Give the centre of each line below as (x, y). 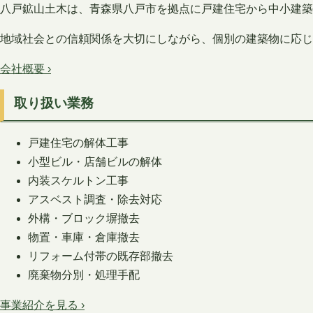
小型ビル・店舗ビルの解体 (95, 161)
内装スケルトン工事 (78, 180)
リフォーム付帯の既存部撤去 (101, 256)
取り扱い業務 (54, 103)
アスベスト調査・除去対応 (95, 199)
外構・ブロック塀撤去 (84, 218)
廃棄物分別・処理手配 (84, 275)
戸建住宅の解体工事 (78, 143)
